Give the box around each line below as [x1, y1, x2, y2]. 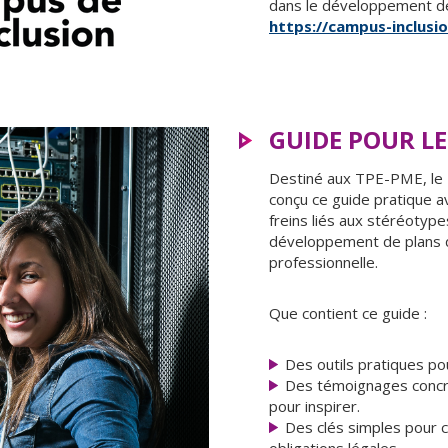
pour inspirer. [269, 396, 360, 416]
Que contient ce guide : [269, 303, 427, 323]
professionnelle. [269, 252, 378, 272]
